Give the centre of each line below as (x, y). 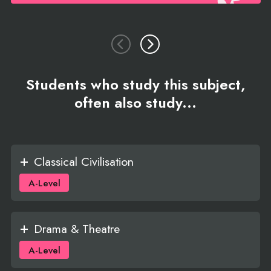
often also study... (135, 102)
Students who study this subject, (135, 84)
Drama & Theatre (77, 228)
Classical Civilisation (83, 162)
